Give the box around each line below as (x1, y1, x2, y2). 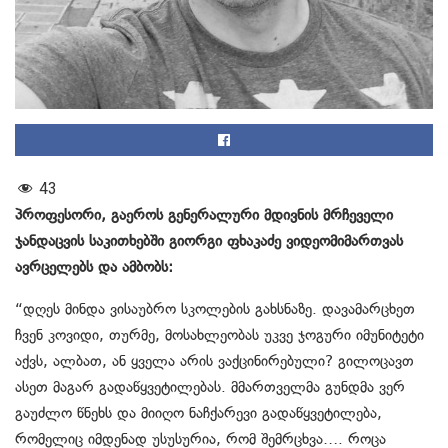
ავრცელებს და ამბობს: (15, 258, 173, 277)
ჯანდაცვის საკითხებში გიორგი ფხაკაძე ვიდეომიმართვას (15, 232, 403, 251)
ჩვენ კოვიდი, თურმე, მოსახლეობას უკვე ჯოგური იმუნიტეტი (15, 326, 424, 345)
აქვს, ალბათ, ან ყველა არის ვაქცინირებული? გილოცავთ (15, 352, 414, 371)
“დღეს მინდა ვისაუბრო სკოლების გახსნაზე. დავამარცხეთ (15, 300, 415, 319)
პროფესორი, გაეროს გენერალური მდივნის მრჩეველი (15, 206, 393, 225)
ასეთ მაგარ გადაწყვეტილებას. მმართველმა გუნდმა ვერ (15, 378, 405, 397)
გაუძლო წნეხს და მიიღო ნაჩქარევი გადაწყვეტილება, (15, 404, 382, 423)
